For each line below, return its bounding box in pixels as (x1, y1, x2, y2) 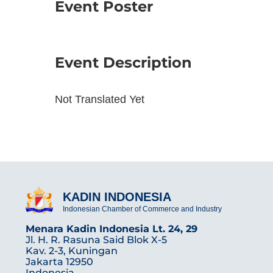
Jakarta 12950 (26, 256, 93, 268)
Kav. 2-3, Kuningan (26, 245, 118, 257)
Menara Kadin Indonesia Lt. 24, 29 (26, 223, 197, 235)
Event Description (55, 54, 192, 71)
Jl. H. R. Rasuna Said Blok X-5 (26, 234, 167, 246)
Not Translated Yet (55, 93, 144, 105)
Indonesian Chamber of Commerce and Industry (63, 205, 222, 214)
